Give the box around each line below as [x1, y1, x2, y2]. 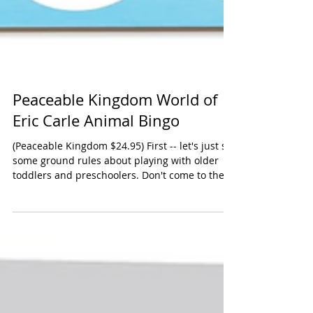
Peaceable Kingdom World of [13, 205, 217, 225]
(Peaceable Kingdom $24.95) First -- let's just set [13, 254, 147, 268]
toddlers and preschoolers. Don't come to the [13, 284, 224, 297]
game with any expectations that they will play [13, 298, 229, 312]
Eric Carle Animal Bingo [13, 226, 180, 246]
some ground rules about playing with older [13, 269, 219, 282]
